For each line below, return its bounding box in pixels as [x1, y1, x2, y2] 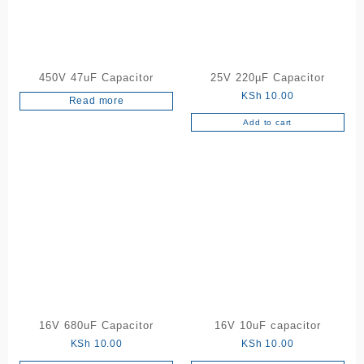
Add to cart [243, 117, 292, 127]
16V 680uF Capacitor [39, 319, 154, 332]
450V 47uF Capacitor [39, 71, 154, 84]
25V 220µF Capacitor [210, 71, 325, 84]
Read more [68, 94, 124, 106]
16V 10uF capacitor [214, 319, 321, 332]
